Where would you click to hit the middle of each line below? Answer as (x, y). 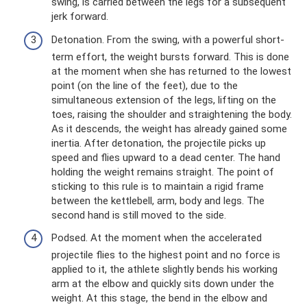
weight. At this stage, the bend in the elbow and (159, 298)
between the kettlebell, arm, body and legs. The (158, 200)
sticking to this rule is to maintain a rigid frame (158, 186)
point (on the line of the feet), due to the (145, 85)
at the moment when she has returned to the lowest (171, 71)
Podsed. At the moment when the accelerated (157, 238)
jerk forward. (80, 16)
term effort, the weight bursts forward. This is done (170, 57)
